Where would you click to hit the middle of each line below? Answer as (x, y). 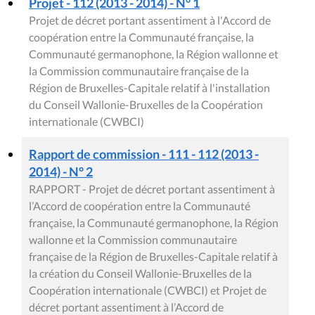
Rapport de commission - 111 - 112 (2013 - (144, 154)
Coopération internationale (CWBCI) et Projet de (148, 290)
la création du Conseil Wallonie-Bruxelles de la (140, 273)
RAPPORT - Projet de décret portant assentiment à (152, 188)
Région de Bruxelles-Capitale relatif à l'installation (149, 87)
